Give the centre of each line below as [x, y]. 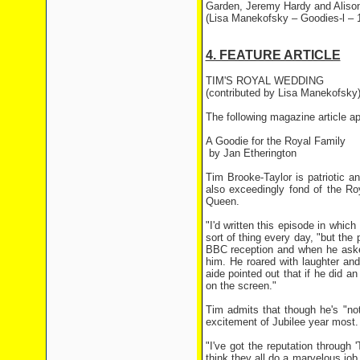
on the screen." [241, 286]
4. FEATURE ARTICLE [273, 55]
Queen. [222, 201]
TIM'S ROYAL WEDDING [264, 81]
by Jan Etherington [251, 153]
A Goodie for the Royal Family [275, 141]
